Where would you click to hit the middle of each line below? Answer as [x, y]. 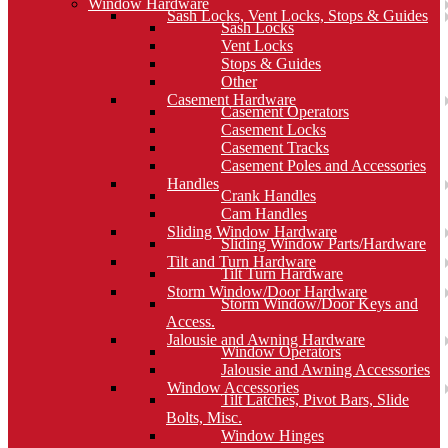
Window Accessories [233, 387]
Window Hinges [272, 435]
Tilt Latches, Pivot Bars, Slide [315, 399]
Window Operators [281, 351]
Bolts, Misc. [204, 417]
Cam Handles [264, 213]
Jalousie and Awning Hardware [266, 339]
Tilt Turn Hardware [282, 273]
